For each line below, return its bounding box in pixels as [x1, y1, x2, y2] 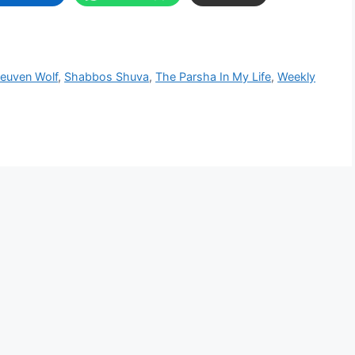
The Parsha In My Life [155, 69, 272, 83]
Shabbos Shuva [64, 69, 150, 83]
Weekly [277, 69, 316, 83]
